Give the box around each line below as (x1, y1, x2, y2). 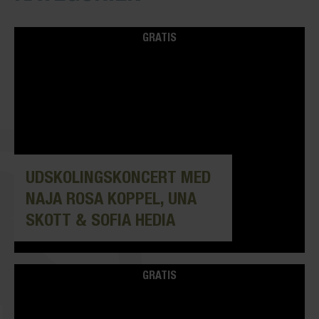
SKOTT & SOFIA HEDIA (26, 209, 175, 230)
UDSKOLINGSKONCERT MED (26, 167, 211, 187)
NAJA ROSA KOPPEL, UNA (26, 188, 197, 209)
